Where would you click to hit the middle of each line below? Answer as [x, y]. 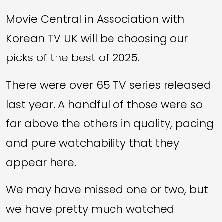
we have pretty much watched [90, 209]
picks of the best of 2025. [73, 57]
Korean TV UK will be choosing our [97, 38]
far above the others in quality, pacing [110, 123]
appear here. [41, 162]
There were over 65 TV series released [109, 85]
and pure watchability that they [93, 143]
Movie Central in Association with [95, 19]
